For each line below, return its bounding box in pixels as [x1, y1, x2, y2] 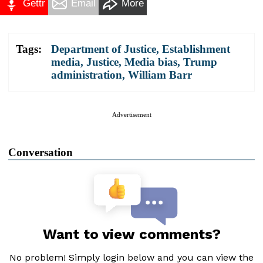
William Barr [128, 68, 192, 81]
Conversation [8, 146, 73, 159]
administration [51, 68, 122, 81]
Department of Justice [51, 42, 156, 55]
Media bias [124, 55, 177, 68]
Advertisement [112, 110, 151, 118]
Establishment [162, 42, 230, 55]
